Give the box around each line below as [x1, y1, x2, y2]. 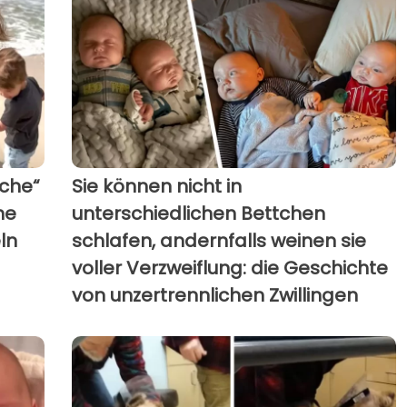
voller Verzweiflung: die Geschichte [71, 255, 388, 282]
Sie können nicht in [71, 174, 242, 200]
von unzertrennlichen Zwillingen [71, 283, 358, 309]
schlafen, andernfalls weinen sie [71, 228, 366, 254]
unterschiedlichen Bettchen [71, 201, 325, 227]
